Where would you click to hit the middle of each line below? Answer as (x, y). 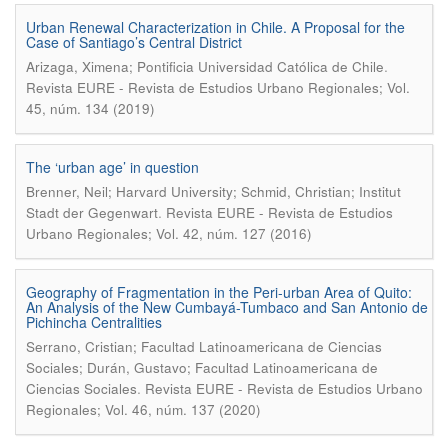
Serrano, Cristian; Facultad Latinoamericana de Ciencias (204, 346)
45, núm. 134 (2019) (90, 108)
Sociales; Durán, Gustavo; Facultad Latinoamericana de (202, 367)
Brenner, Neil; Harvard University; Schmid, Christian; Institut (213, 191)
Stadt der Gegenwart (92, 212)
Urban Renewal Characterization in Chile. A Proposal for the (215, 27)
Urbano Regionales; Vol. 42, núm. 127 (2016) (169, 233)
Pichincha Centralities (94, 322)
